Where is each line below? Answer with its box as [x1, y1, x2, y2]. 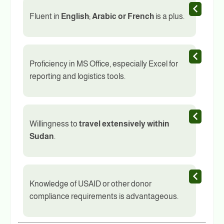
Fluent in [29, 11, 61, 20]
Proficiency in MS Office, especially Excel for [29, 59, 178, 68]
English [61, 11, 89, 20]
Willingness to [29, 119, 79, 128]
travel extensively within [79, 119, 169, 128]
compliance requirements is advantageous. [29, 191, 178, 200]
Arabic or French [92, 11, 154, 20]
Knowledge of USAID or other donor [29, 179, 151, 188]
